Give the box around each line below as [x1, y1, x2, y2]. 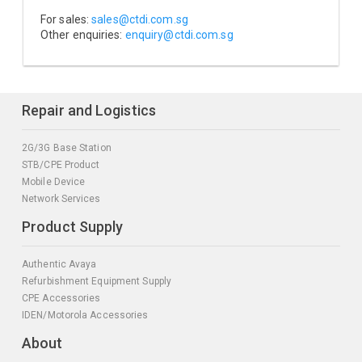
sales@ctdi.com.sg [91, 13, 188, 26]
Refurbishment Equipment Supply [22, 276, 171, 287]
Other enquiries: [40, 28, 125, 41]
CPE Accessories [22, 293, 101, 304]
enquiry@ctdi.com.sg [124, 28, 234, 41]
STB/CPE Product [22, 159, 100, 170]
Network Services [22, 193, 101, 204]
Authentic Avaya [22, 259, 97, 270]
